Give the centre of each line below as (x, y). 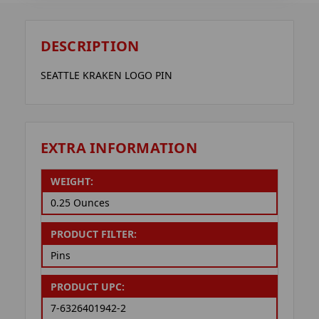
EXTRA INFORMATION (119, 147)
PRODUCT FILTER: (93, 234)
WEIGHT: (72, 182)
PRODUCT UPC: (87, 287)
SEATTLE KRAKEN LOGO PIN (106, 75)
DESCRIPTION (90, 46)
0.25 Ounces (80, 203)
